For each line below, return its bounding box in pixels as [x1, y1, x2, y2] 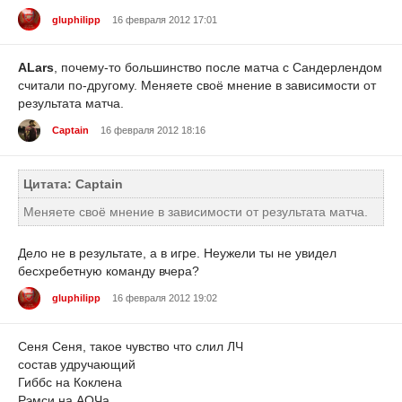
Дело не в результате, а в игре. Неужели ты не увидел [18, 246, 336, 261]
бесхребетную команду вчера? [18, 264, 199, 279]
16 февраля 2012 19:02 [112, 293, 217, 304]
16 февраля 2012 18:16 [100, 125, 205, 136]
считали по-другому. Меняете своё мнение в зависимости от [18, 78, 376, 93]
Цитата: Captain [23, 177, 123, 192]
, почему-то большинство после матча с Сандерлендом [54, 60, 382, 75]
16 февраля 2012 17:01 [112, 13, 217, 25]
